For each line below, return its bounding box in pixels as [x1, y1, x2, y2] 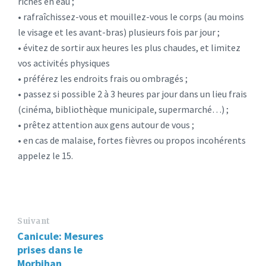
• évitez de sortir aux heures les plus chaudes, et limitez [18, 41, 240, 53]
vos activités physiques [18, 56, 110, 69]
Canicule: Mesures [17, 229, 103, 243]
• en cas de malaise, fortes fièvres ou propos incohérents [18, 134, 246, 146]
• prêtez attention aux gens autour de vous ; [18, 118, 194, 131]
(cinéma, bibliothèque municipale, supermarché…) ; [18, 103, 229, 115]
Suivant [17, 216, 50, 226]
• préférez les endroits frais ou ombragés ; [18, 72, 188, 84]
